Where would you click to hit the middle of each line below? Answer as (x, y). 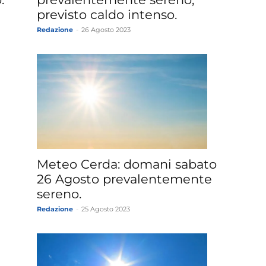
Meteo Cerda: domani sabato (127, 164)
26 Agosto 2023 (106, 30)
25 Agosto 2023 (106, 209)
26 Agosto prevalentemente (124, 179)
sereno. (59, 194)
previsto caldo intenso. (107, 15)
